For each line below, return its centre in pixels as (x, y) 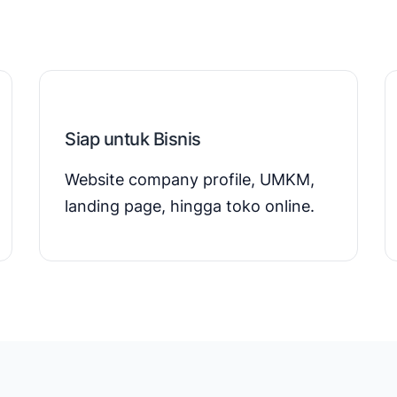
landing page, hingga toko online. (190, 206)
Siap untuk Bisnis (133, 139)
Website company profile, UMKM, (190, 179)
